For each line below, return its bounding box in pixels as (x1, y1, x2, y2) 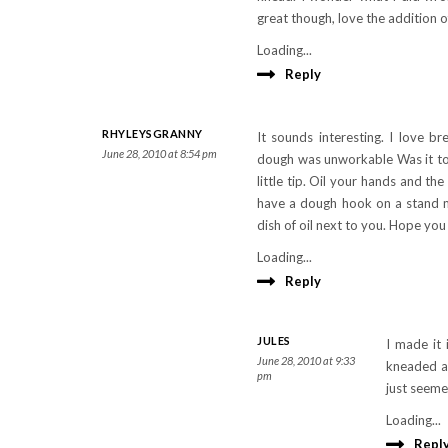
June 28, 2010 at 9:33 (257, 354, 355, 367)
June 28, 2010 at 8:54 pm (102, 147, 217, 160)
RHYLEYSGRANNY (102, 127, 203, 140)
